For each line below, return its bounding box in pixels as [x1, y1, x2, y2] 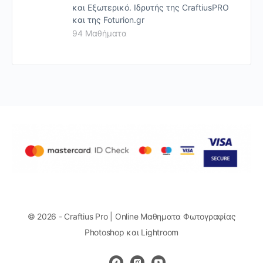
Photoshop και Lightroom [84, 227, 179, 237]
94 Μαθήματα [72, 28, 127, 38]
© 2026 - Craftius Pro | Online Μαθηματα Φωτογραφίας [27, 211, 236, 221]
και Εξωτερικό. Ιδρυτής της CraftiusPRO [72, 2, 229, 12]
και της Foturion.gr [72, 14, 144, 25]
